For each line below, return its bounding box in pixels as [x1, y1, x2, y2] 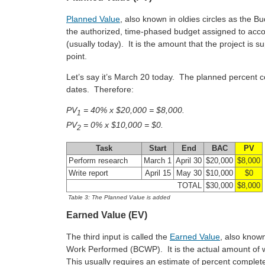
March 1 [144, 156, 172, 165]
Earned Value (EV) [66, 210, 147, 221]
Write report [69, 169, 108, 177]
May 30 [176, 169, 202, 177]
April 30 [176, 156, 202, 165]
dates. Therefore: [66, 85, 134, 95]
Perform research [69, 156, 128, 165]
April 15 [144, 169, 171, 177]
